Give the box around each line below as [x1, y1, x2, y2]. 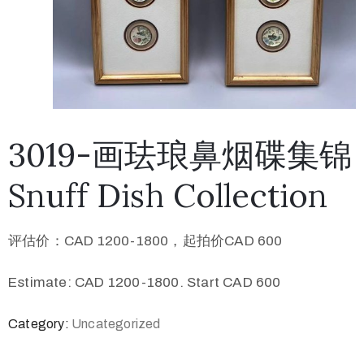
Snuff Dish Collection [8, 175, 327, 217]
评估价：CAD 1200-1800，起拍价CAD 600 [8, 233, 283, 249]
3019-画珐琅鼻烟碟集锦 [8, 134, 352, 176]
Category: [8, 317, 71, 331]
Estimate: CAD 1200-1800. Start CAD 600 [8, 275, 281, 291]
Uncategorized [71, 317, 161, 331]
